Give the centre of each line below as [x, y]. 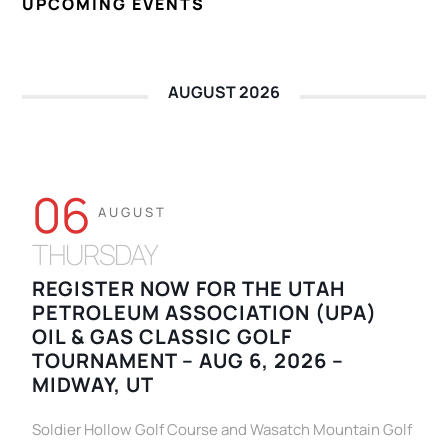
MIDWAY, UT [93, 385]
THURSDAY [95, 254]
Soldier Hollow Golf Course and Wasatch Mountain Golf [222, 430]
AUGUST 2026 [224, 92]
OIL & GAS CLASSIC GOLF [162, 337]
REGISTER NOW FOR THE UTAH [189, 289]
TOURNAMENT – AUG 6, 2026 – [188, 361]
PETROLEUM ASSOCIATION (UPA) [205, 313]
